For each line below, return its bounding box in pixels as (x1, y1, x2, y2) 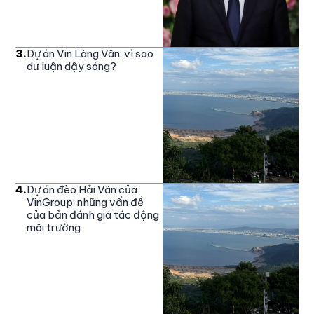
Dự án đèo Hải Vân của (27, 183, 138, 197)
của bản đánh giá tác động (27, 208, 160, 222)
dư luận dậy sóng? (27, 59, 117, 73)
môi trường (27, 221, 81, 235)
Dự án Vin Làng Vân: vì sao (27, 46, 154, 60)
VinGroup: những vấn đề (27, 196, 144, 210)
